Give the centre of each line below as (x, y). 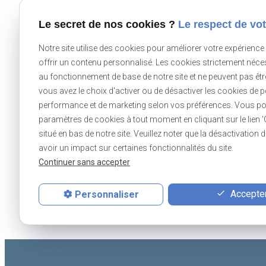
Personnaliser (107, 194)
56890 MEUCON (209, 182)
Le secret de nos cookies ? (108, 24)
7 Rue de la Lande (212, 167)
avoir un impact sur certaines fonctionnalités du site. (136, 148)
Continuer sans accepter (84, 162)
